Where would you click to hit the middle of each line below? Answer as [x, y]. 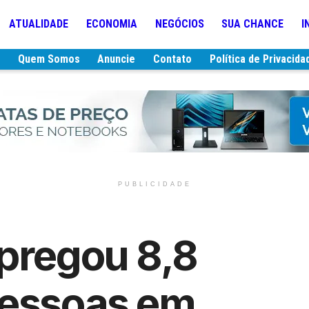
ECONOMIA [112, 24]
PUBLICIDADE [154, 184]
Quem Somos [49, 59]
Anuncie [117, 59]
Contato [172, 59]
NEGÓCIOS [179, 24]
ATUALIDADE [39, 24]
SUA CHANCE [253, 24]
